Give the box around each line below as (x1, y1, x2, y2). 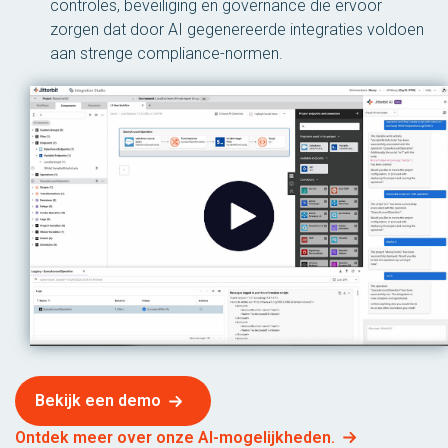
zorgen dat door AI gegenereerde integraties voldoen (50, 19, 424, 39)
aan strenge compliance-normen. (50, 43, 283, 63)
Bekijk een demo (35, 391, 161, 411)
